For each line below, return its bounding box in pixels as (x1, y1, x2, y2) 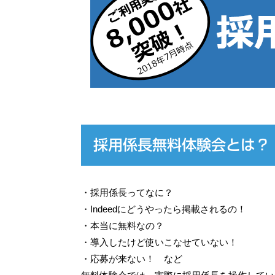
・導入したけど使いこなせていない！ (81, 237, 238, 247)
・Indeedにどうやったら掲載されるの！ (81, 204, 246, 214)
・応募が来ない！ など (81, 254, 182, 264)
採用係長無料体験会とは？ (93, 137, 270, 152)
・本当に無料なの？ (81, 220, 164, 231)
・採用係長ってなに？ (81, 187, 173, 198)
